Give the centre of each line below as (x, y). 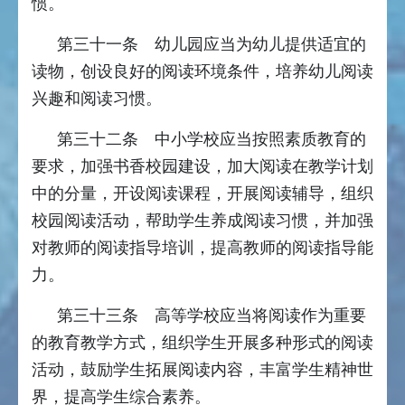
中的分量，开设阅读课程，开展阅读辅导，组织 (202, 194)
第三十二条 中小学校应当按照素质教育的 (212, 140)
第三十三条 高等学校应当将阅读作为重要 (212, 316)
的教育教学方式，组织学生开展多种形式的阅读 (202, 343)
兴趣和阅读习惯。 (97, 99)
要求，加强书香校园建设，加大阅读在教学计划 (202, 167)
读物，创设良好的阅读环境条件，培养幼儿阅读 (202, 72)
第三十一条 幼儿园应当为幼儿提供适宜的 (212, 45)
